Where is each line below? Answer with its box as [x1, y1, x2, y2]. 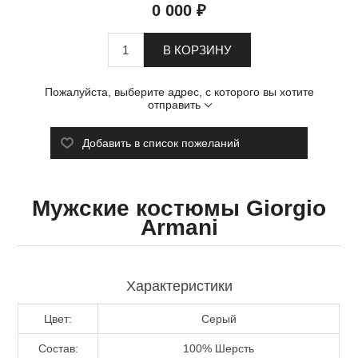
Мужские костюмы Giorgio [32, 195, 326, 221]
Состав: [38, 341, 78, 355]
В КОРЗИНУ [162, 42, 232, 57]
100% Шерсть [183, 341, 255, 355]
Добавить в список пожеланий [82, 136, 240, 149]
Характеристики [125, 277, 233, 294]
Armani [140, 214, 218, 240]
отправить [147, 97, 201, 111]
